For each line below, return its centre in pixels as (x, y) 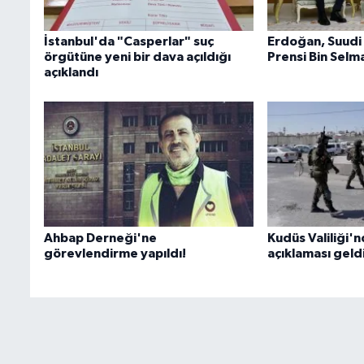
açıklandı (71, 73)
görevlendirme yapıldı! (115, 253)
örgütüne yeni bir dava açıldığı (138, 57)
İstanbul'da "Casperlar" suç (129, 42)
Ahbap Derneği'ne (101, 238)
